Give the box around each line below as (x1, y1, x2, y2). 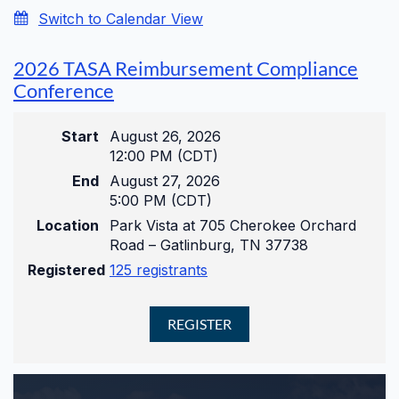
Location (37, 216, 99, 235)
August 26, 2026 (110, 127, 221, 146)
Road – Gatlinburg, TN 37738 (110, 236, 308, 255)
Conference (13, 78, 114, 103)
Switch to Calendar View (38, 10, 203, 28)
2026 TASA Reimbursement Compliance (13, 56, 358, 81)
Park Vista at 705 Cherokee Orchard (110, 216, 356, 235)
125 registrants (110, 261, 208, 280)
